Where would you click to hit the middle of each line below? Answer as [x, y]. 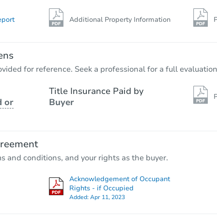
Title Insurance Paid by [96, 91]
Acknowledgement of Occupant [119, 179]
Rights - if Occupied [101, 188]
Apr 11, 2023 [107, 197]
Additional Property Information [120, 19]
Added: [79, 197]
